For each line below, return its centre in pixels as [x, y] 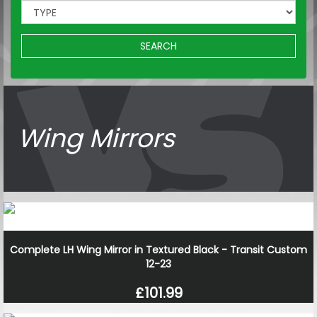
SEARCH [158, 46]
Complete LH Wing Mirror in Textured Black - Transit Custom [158, 249]
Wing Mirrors [96, 138]
